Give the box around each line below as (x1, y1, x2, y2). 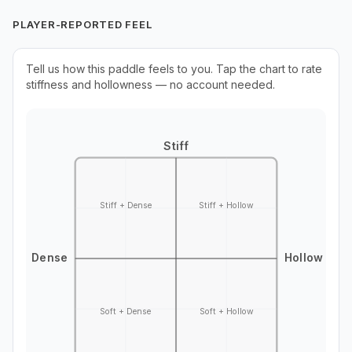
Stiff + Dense (99, 200, 152, 211)
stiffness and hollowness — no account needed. (26, 77, 275, 91)
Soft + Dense (100, 306, 152, 317)
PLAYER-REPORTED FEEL (13, 17, 152, 31)
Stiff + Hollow (199, 200, 255, 211)
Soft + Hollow (199, 306, 254, 317)
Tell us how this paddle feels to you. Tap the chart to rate (26, 61, 322, 75)
